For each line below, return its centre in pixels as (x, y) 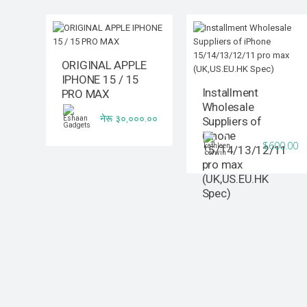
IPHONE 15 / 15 (100, 80)
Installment (230, 93)
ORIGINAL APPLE (104, 65)
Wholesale (228, 107)
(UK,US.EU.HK (235, 179)
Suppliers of (232, 122)
